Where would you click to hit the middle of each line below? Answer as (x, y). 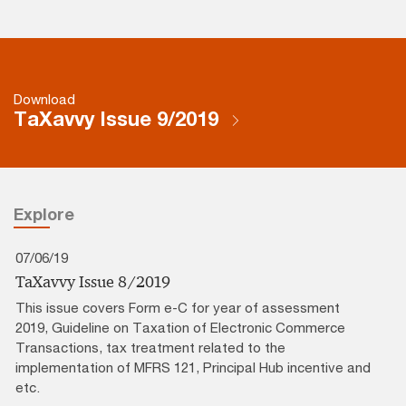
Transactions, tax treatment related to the (150, 347)
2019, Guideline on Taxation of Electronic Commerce (180, 327)
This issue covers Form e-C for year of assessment (178, 307)
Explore (44, 213)
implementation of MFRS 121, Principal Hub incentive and (193, 367)
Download (44, 98)
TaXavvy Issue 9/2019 (119, 118)
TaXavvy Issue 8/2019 (93, 281)
